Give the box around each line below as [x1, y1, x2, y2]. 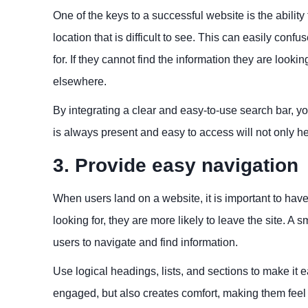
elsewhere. [53, 75, 107, 87]
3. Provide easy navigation [53, 154, 298, 176]
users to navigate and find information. [53, 236, 238, 248]
